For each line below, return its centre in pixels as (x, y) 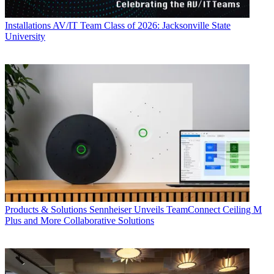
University (25, 37)
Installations (28, 26)
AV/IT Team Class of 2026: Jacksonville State (142, 26)
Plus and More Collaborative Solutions (80, 221)
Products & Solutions (46, 210)
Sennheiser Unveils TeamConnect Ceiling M (176, 210)
